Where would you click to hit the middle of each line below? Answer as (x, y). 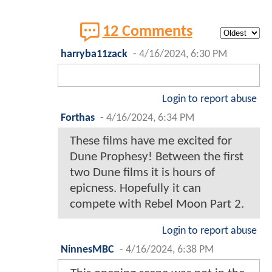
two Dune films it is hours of (142, 173)
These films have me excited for (151, 141)
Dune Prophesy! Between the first (157, 157)
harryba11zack (94, 55)
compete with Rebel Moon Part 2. (157, 205)
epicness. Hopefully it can (135, 189)
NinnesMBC (87, 250)
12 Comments (147, 32)
